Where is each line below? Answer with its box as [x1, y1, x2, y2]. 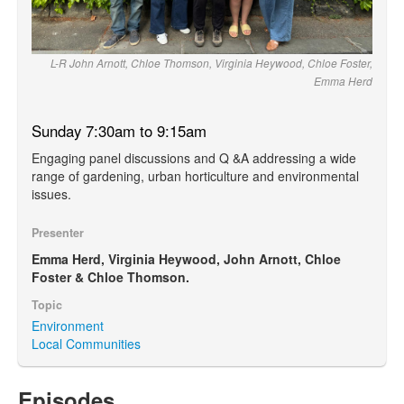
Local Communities [32, 334, 141, 353]
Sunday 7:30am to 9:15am [32, 119, 207, 142]
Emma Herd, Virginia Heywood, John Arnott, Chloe [32, 249, 341, 268]
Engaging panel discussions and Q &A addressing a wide [32, 148, 356, 167]
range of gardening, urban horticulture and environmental [32, 166, 359, 185]
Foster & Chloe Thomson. [32, 267, 189, 286]
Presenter [32, 224, 84, 241]
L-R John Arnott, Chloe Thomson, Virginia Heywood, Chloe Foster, [50, 54, 372, 70]
